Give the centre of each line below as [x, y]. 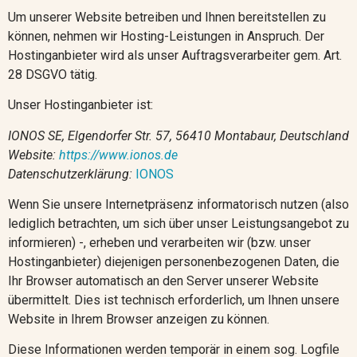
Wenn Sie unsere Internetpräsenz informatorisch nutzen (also [178, 205]
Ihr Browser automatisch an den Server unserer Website [163, 281]
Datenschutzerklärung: [72, 174]
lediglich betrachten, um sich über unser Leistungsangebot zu [178, 224]
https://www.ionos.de [118, 155]
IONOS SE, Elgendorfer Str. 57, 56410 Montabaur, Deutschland [178, 135]
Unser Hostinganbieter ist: [80, 105]
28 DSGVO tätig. [53, 74]
